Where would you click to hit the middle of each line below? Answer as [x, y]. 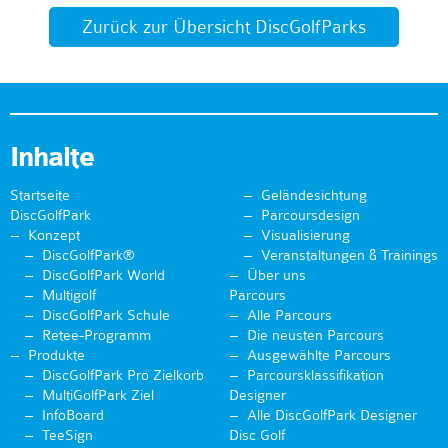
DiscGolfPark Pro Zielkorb [123, 375]
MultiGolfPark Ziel [98, 395]
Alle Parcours [289, 315]
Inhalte [52, 157]
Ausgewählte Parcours [319, 355]
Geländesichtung [314, 195]
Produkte [56, 355]
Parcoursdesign [310, 215]
